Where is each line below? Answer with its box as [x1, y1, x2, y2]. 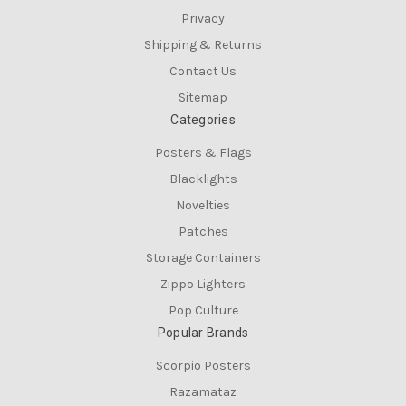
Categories [170, 112, 236, 128]
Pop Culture [168, 302, 238, 318]
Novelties [176, 198, 230, 214]
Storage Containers [145, 249, 261, 266]
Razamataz [169, 383, 237, 400]
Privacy [181, 11, 225, 27]
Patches [178, 224, 228, 239]
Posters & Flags [154, 145, 252, 161]
